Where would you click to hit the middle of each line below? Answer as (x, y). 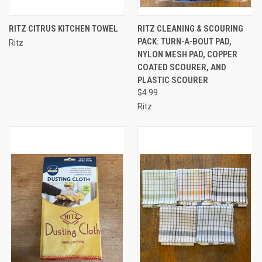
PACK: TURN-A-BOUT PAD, (184, 41)
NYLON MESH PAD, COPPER (187, 54)
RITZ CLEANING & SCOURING (190, 28)
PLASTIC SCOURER (173, 80)
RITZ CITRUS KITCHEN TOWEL (63, 28)
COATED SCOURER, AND (182, 67)
